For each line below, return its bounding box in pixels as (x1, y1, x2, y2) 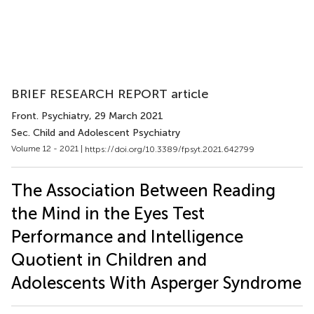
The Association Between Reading (11, 179, 275, 200)
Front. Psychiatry (11, 110, 89, 122)
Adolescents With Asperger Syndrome (11, 272, 301, 293)
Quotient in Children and (11, 249, 207, 270)
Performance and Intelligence (11, 226, 243, 247)
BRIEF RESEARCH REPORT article (11, 86, 209, 102)
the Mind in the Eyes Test (11, 203, 205, 224)
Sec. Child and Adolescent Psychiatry (11, 127, 180, 139)
